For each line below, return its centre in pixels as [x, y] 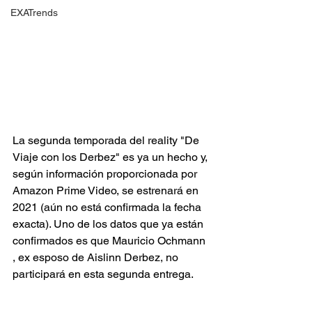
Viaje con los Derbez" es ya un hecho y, [111, 157]
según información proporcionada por [106, 174]
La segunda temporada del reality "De [107, 140]
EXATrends [34, 13]
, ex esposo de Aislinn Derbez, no [97, 257]
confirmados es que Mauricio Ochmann [110, 241]
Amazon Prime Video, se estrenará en [107, 190]
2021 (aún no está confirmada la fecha [108, 207]
